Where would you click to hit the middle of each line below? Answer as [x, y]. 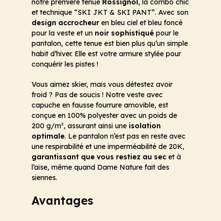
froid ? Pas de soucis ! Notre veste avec [97, 95]
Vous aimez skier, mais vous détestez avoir [102, 85]
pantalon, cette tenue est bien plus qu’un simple [110, 44]
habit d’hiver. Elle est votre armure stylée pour [106, 54]
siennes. [44, 178]
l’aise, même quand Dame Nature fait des [100, 167]
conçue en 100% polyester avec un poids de [104, 116]
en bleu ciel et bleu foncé [141, 23]
